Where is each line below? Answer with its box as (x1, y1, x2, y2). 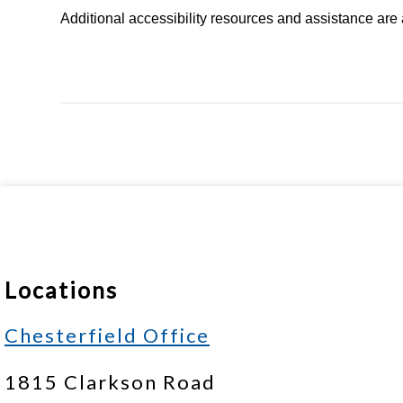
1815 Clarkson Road (4, 370, 216, 394)
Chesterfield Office (4, 323, 210, 347)
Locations (4, 276, 118, 303)
